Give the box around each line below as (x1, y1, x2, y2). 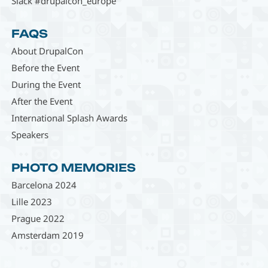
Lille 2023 (11, 196, 52, 208)
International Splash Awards (11, 112, 127, 124)
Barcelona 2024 (11, 179, 77, 191)
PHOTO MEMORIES (11, 161, 136, 175)
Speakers (11, 129, 48, 141)
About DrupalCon (11, 45, 83, 57)
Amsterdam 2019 (11, 229, 84, 242)
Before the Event (11, 62, 80, 74)
